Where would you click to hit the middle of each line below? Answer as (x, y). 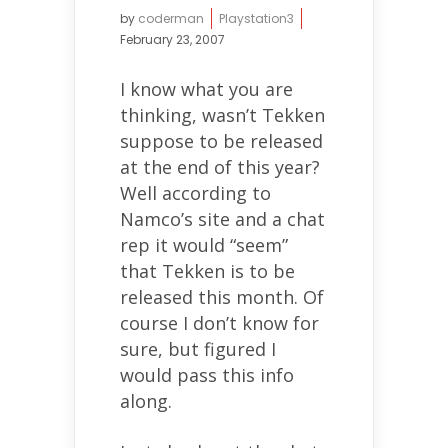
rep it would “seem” (204, 245)
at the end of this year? (220, 167)
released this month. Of (222, 297)
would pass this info (207, 375)
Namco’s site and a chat (222, 219)
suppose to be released (221, 141)
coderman (171, 18)
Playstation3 (256, 18)
